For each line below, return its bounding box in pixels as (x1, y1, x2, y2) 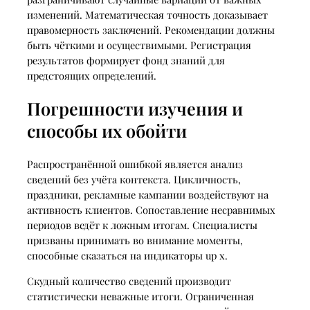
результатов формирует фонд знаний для (26, 53, 225, 68)
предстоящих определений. (26, 69, 156, 83)
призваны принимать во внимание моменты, (26, 233, 243, 248)
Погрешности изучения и (26, 97, 243, 120)
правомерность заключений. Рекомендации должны (26, 23, 275, 37)
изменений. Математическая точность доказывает (26, 8, 268, 22)
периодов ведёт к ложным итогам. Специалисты (26, 218, 257, 232)
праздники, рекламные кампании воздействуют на (26, 188, 268, 202)
